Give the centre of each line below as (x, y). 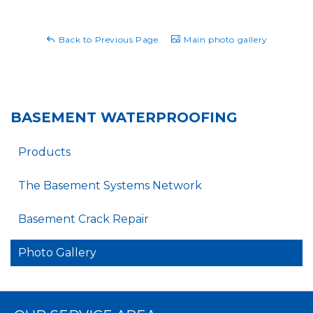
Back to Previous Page (107, 39)
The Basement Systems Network (110, 186)
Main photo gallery (224, 39)
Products (44, 152)
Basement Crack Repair (83, 219)
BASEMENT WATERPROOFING (124, 118)
